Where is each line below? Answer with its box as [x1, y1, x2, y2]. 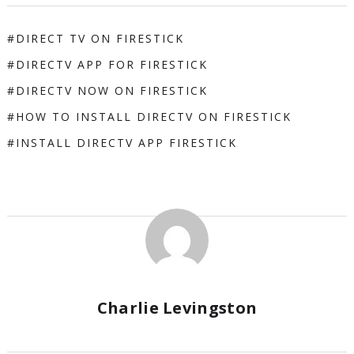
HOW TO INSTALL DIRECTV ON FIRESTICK [15, 109, 292, 125]
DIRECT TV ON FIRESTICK [15, 31, 184, 47]
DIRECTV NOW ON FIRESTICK [15, 83, 208, 99]
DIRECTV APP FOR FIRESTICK [15, 57, 208, 73]
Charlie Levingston [96, 297, 258, 319]
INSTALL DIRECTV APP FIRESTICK [15, 135, 237, 151]
